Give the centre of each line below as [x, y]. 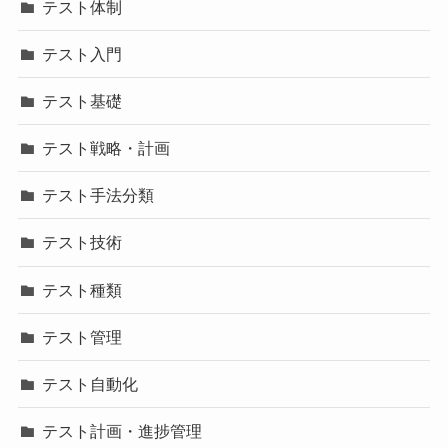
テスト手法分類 [98, 195]
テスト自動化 [90, 384]
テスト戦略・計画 [106, 148]
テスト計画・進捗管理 [122, 431]
